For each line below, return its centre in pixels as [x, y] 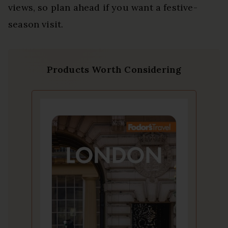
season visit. [36, 24]
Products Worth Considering [114, 69]
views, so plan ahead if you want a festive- [103, 7]
